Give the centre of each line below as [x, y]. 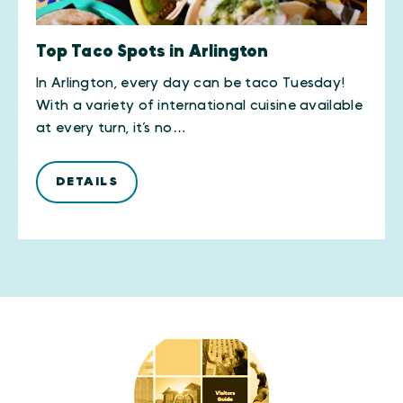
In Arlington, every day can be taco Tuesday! [191, 83]
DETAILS [87, 181]
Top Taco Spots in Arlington [152, 51]
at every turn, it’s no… [112, 128]
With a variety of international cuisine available [199, 105]
